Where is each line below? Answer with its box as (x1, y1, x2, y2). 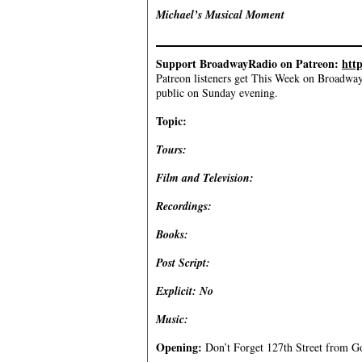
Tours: (156, 141, 191, 158)
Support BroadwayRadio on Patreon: (156, 55, 342, 72)
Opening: (156, 339, 202, 356)
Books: (156, 226, 192, 242)
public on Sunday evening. (156, 85, 278, 100)
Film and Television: (156, 170, 254, 186)
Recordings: (156, 198, 216, 214)
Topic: (156, 112, 187, 129)
